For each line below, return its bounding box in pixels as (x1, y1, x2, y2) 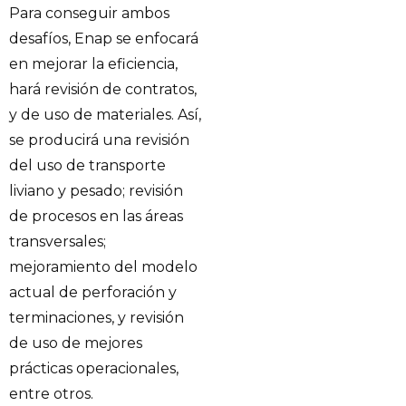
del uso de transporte (9, 156, 166, 174)
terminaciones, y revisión (9, 308, 184, 326)
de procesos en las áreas (9, 207, 183, 225)
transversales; (9, 232, 106, 250)
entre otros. (9, 384, 93, 402)
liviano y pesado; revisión (9, 181, 183, 199)
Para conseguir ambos (9, 4, 169, 22)
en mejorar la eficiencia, (9, 54, 178, 72)
